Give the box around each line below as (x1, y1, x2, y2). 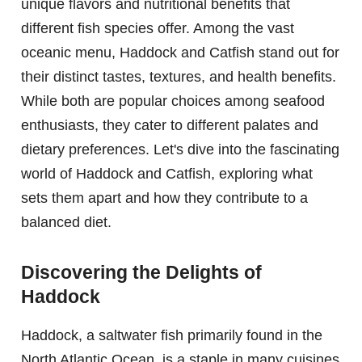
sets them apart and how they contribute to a (21, 189, 308, 206)
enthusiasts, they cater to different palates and (21, 116, 318, 133)
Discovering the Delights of (21, 262, 262, 284)
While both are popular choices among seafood (21, 92, 325, 109)
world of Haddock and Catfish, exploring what (21, 165, 313, 182)
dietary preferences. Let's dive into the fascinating (21, 141, 339, 158)
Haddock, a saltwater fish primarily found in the (21, 327, 322, 344)
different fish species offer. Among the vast (21, 19, 294, 36)
